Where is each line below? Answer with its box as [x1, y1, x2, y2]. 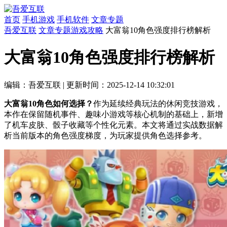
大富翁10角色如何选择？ [4, 99, 93, 108]
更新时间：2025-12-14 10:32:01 [66, 80, 175, 89]
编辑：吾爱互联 [4, 80, 61, 89]
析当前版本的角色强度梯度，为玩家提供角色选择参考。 [4, 131, 207, 140]
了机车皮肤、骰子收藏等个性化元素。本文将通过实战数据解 [4, 120, 223, 129]
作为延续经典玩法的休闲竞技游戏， [93, 99, 223, 108]
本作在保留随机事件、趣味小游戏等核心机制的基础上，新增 [4, 109, 223, 119]
